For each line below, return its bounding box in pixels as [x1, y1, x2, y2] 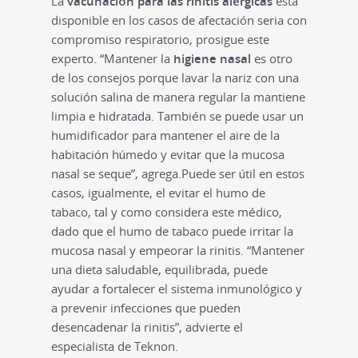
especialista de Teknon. [51, 337, 178, 354]
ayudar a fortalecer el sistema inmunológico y [51, 280, 302, 296]
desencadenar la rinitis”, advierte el [51, 318, 243, 335]
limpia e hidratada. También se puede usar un [51, 107, 304, 124]
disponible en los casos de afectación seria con [51, 11, 307, 28]
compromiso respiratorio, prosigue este [51, 30, 269, 47]
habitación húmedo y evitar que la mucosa [51, 145, 284, 162]
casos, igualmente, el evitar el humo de [51, 184, 265, 201]
